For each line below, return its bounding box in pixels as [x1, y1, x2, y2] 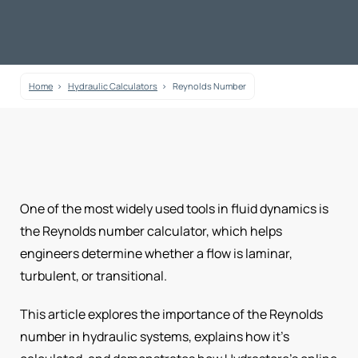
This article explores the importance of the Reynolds [20, 304, 323, 323]
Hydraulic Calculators [68, 79, 157, 92]
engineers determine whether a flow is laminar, [20, 244, 292, 262]
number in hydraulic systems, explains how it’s [20, 327, 289, 345]
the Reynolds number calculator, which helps [20, 221, 282, 240]
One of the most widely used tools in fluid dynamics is [20, 199, 328, 217]
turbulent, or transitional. [20, 266, 167, 284]
